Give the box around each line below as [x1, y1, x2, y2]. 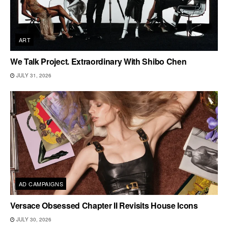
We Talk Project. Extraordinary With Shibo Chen [10, 55, 187, 67]
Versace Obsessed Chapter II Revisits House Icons [10, 199, 198, 211]
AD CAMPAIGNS [19, 179, 64, 188]
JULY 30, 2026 [15, 215, 51, 223]
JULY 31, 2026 [15, 71, 51, 79]
